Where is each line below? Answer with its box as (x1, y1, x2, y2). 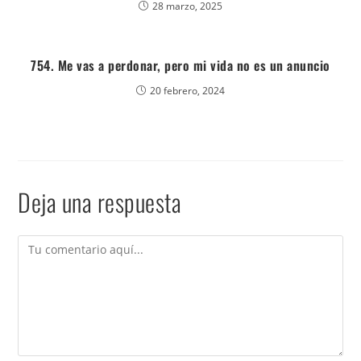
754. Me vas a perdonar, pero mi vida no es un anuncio (31, 56, 330, 75)
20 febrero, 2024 (150, 84, 225, 98)
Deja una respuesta (18, 184, 182, 220)
